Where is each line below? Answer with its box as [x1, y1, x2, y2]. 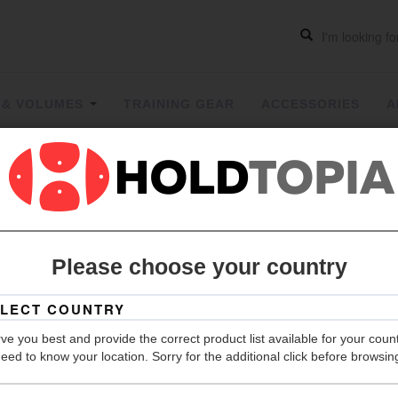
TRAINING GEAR [123, 97, 235, 111]
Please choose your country [51, 255, 347, 280]
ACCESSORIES [261, 97, 360, 111]
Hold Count [310, 307, 379, 322]
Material [310, 378, 358, 394]
